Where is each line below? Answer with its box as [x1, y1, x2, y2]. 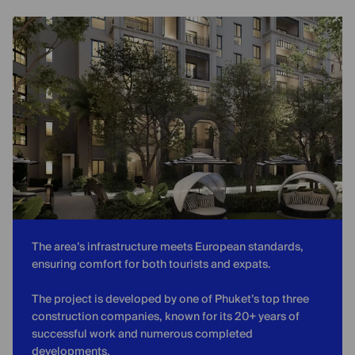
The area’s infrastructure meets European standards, [32, 238, 303, 257]
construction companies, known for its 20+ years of [32, 307, 300, 326]
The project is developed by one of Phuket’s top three [32, 290, 309, 309]
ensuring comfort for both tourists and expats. [32, 255, 271, 274]
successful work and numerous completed [32, 325, 253, 344]
